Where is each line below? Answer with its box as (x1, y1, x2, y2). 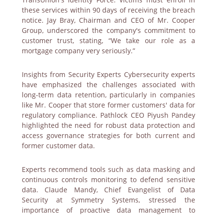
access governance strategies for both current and (21, 130, 196, 140)
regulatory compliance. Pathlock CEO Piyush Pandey (21, 110, 196, 120)
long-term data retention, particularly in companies (21, 90, 196, 99)
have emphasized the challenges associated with (21, 79, 196, 89)
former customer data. (21, 140, 95, 150)
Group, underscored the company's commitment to (21, 25, 196, 35)
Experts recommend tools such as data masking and (21, 164, 196, 174)
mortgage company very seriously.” (21, 46, 135, 55)
